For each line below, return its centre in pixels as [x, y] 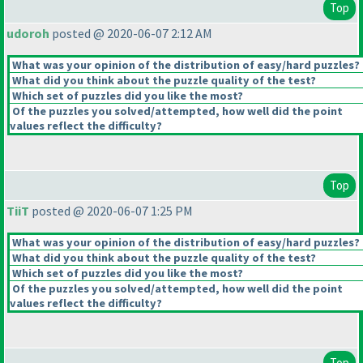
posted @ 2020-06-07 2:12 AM [131, 34]
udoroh [28, 34]
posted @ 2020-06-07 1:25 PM [111, 211]
